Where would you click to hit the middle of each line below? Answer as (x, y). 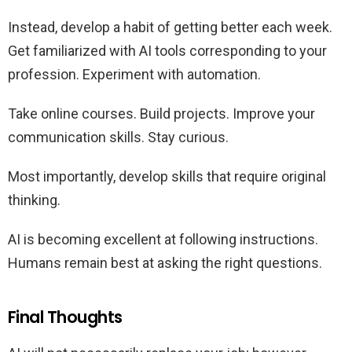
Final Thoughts (65, 317)
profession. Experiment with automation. (134, 75)
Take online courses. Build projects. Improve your (161, 114)
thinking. (34, 200)
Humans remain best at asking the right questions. (165, 263)
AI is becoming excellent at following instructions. (163, 240)
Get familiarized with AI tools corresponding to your (167, 51)
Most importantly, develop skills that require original (167, 177)
